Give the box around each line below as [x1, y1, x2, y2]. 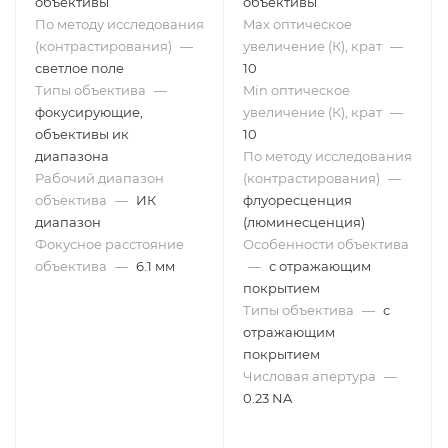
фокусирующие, [35, 104, 143, 120]
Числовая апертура [243, 368, 376, 384]
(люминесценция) [243, 214, 365, 230]
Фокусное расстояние [35, 236, 184, 252]
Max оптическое [243, 16, 352, 32]
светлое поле [35, 60, 124, 76]
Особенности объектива [243, 236, 409, 252]
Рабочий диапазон [35, 170, 164, 186]
